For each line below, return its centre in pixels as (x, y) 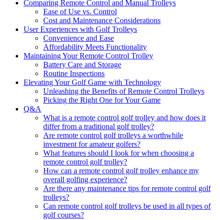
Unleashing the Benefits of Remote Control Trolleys (124, 91)
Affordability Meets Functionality (95, 47)
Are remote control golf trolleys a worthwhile (113, 135)
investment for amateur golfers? (92, 144)
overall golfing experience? (85, 179)
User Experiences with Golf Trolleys (80, 29)
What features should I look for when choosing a (119, 153)
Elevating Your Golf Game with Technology (92, 82)
